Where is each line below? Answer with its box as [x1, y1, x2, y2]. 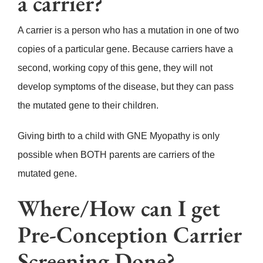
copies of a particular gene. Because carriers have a [17, 44, 233, 55]
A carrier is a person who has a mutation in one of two [17, 25, 239, 36]
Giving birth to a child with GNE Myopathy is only [17, 131, 220, 141]
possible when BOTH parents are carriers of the [17, 150, 215, 160]
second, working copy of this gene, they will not [17, 63, 213, 73]
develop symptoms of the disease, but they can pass [17, 82, 234, 92]
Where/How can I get [17, 193, 220, 224]
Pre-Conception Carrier [17, 220, 242, 250]
